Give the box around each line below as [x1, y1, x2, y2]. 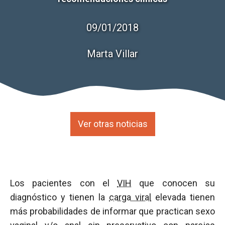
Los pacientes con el [10, 178, 118, 188]
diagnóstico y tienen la [10, 192, 109, 202]
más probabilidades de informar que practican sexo [10, 206, 215, 216]
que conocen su [132, 178, 215, 188]
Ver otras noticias [77, 119, 148, 129]
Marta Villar [87, 48, 138, 60]
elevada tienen [151, 192, 215, 202]
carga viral [109, 192, 151, 202]
